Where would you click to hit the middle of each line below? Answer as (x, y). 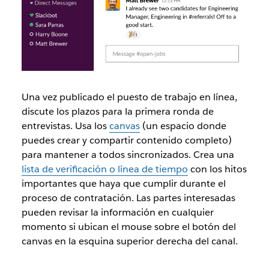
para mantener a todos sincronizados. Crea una (128, 155)
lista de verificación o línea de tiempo (104, 169)
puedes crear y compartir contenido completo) (126, 141)
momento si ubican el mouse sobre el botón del (128, 227)
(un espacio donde (183, 126)
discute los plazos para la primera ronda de (117, 112)
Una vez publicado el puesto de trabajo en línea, (129, 97)
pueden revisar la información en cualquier (117, 213)
